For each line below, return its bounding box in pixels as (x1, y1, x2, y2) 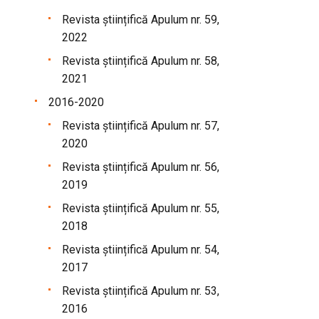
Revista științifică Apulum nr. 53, (61, 283, 219, 298)
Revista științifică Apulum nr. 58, (61, 53, 219, 68)
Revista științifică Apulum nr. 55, (61, 201, 219, 215)
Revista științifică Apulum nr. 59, (61, 12, 219, 26)
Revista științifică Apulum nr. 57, (61, 118, 219, 132)
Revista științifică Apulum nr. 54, (61, 242, 219, 256)
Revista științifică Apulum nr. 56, (61, 159, 219, 174)
